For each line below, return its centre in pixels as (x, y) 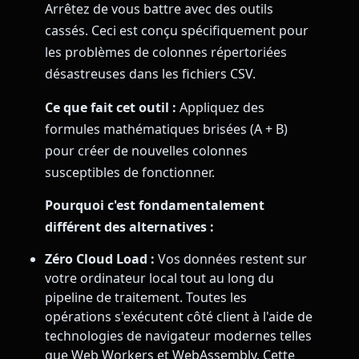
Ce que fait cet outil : (111, 107)
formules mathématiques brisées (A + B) (166, 129)
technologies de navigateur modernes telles (178, 336)
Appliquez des (220, 107)
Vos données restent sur (231, 259)
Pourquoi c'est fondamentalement (155, 205)
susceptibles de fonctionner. (130, 172)
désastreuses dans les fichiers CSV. (150, 74)
